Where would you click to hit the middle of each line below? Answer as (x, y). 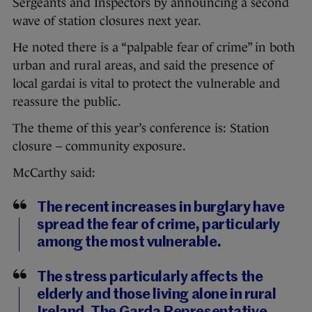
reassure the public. (67, 102)
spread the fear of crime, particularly (159, 226)
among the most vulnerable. (129, 243)
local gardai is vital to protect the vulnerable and (146, 84)
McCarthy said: (54, 173)
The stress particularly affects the (150, 278)
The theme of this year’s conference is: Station (141, 128)
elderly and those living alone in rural (157, 295)
